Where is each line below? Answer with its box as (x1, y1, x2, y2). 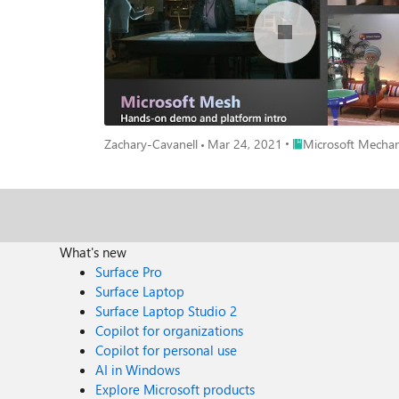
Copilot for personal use (95, 341, 238, 359)
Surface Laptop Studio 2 (95, 302, 238, 320)
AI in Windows (95, 361, 181, 379)
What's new (60, 243, 127, 261)
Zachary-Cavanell (104, 135, 198, 152)
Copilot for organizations (95, 322, 244, 339)
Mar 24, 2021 (208, 135, 282, 152)
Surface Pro (95, 263, 163, 281)
